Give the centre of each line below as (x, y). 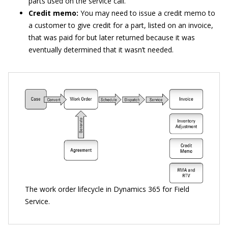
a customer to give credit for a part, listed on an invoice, (121, 25)
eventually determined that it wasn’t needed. (101, 49)
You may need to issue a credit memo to (147, 13)
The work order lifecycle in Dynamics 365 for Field (107, 189)
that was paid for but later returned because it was (112, 37)
